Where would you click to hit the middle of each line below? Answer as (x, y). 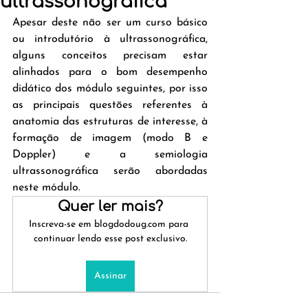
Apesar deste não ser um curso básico (110, 23)
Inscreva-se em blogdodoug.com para (110, 224)
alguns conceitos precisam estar (110, 56)
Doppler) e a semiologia (110, 155)
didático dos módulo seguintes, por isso (110, 89)
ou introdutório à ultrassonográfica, (110, 39)
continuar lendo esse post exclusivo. (110, 239)
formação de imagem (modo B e (110, 138)
